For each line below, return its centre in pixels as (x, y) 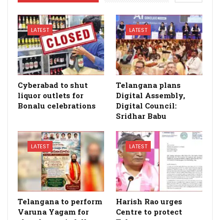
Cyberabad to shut (53, 85)
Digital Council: (146, 105)
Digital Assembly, (151, 95)
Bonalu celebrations (57, 105)
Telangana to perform (60, 201)
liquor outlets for (51, 95)
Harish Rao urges (149, 201)
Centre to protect (149, 211)
